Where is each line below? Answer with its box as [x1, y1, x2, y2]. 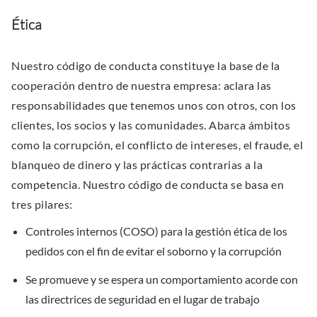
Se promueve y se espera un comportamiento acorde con [25, 272, 298, 286]
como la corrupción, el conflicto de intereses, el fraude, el [11, 137, 303, 151]
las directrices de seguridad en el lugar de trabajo [25, 292, 260, 306]
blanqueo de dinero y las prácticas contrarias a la [11, 157, 263, 171]
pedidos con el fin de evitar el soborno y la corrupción [25, 243, 282, 258]
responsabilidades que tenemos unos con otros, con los [11, 98, 296, 112]
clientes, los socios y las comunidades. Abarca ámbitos [11, 117, 290, 132]
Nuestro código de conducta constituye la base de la [11, 58, 280, 72]
